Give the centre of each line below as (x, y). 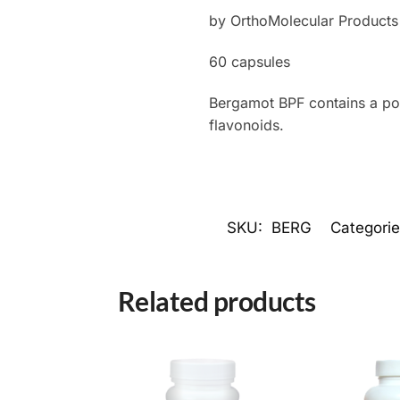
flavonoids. (246, 125)
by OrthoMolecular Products (303, 21)
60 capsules (249, 62)
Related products (217, 301)
